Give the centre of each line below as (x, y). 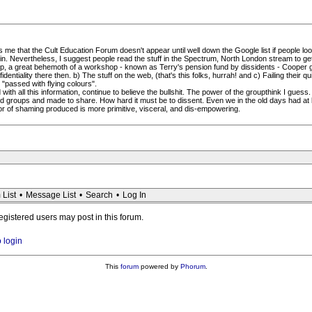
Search (99, 195)
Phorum (193, 266)
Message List (51, 195)
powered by (159, 266)
